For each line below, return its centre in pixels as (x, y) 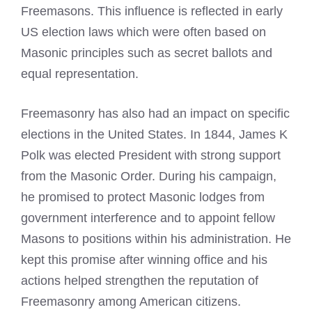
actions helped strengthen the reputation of (140, 280)
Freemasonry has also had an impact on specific (155, 113)
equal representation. (80, 73)
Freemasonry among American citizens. (131, 301)
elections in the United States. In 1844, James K (154, 134)
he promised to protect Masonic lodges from (143, 197)
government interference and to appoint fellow (148, 218)
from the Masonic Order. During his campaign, (149, 176)
